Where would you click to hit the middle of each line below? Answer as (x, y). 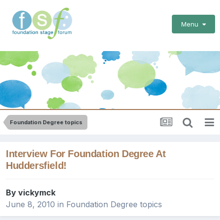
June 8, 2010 (30, 205)
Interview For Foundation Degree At (86, 154)
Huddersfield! (36, 166)
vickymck (37, 193)
